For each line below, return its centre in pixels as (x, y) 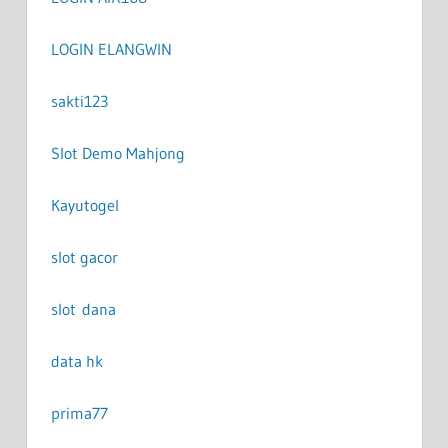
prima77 (79, 412)
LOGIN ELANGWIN (111, 48)
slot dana (83, 308)
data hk (76, 360)
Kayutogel (84, 204)
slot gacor (84, 256)
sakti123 (79, 100)
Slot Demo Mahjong (117, 152)
